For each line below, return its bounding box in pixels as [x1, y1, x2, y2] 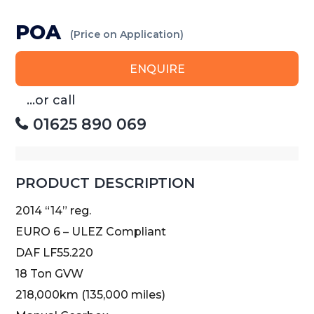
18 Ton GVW [15, 266, 84, 280]
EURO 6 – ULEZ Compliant [15, 224, 167, 238]
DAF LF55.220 [15, 245, 94, 259]
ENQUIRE [129, 62, 185, 76]
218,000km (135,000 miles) [15, 287, 166, 301]
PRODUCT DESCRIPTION [15, 174, 196, 191]
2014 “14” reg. [15, 203, 92, 217]
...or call [27, 92, 76, 108]
